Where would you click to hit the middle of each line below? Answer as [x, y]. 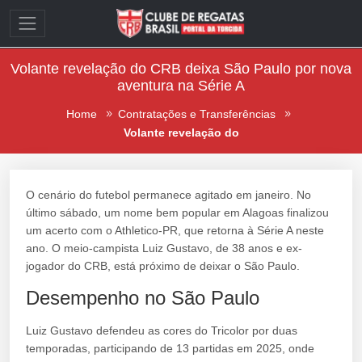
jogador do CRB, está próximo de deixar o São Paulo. [163, 266]
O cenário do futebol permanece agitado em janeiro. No [168, 195]
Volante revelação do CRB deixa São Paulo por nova [181, 69]
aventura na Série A [181, 86]
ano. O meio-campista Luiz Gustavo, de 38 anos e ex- [164, 248]
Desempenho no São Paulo [143, 298]
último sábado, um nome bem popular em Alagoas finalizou [177, 213]
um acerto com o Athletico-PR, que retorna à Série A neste [175, 231]
